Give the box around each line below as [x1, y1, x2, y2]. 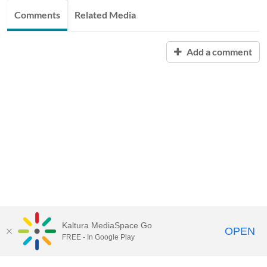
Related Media [74, 8, 136, 20]
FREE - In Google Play [62, 233, 135, 241]
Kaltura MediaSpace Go [62, 221, 152, 230]
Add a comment [185, 45, 252, 57]
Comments [14, 8, 60, 20]
